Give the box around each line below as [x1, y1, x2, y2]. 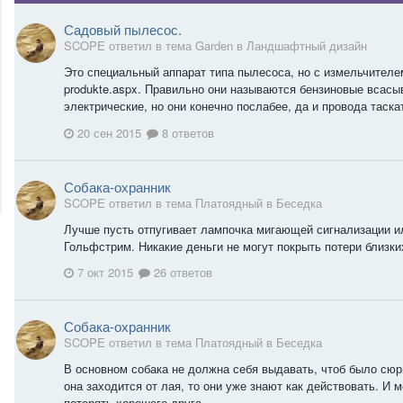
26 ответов [150, 264, 212, 282]
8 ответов [158, 123, 214, 141]
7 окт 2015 [77, 264, 133, 282]
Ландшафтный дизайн [246, 37, 367, 54]
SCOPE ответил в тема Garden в [64, 37, 246, 54]
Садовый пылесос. [64, 20, 182, 39]
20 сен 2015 [77, 123, 141, 141]
